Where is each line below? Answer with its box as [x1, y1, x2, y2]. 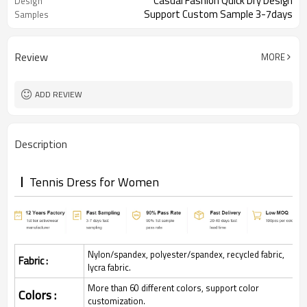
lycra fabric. [88, 260, 131, 275]
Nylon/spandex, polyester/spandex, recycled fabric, [88, 247, 284, 262]
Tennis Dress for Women [29, 173, 159, 191]
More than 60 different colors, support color [88, 281, 259, 295]
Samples [14, 8, 49, 21]
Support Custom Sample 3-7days [144, 6, 293, 22]
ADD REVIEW [35, 88, 82, 101]
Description [14, 136, 67, 152]
